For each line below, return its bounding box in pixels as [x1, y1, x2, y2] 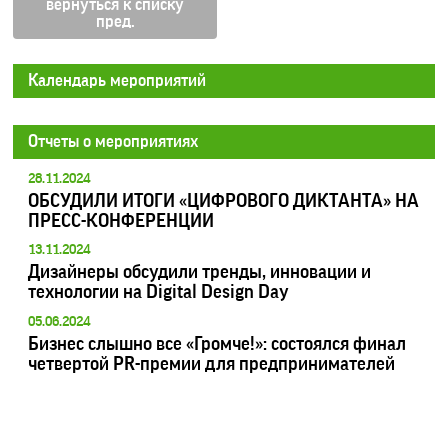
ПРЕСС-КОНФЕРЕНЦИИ [28, 210, 215, 230]
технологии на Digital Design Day [28, 282, 290, 302]
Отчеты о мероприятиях [28, 133, 199, 151]
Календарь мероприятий [28, 71, 207, 89]
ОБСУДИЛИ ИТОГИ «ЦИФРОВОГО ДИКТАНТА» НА [28, 190, 420, 210]
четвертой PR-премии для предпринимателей [28, 353, 396, 373]
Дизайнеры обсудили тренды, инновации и [28, 262, 372, 282]
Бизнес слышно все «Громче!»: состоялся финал [28, 333, 407, 353]
